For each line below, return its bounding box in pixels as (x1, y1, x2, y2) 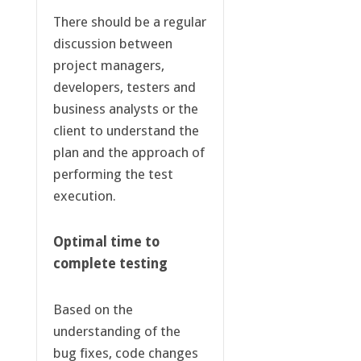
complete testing (52, 255, 168, 272)
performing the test (52, 166, 173, 183)
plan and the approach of (52, 144, 205, 161)
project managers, (52, 57, 164, 74)
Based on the (52, 301, 133, 318)
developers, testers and (52, 79, 196, 96)
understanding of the (52, 323, 180, 340)
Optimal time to (52, 234, 160, 251)
